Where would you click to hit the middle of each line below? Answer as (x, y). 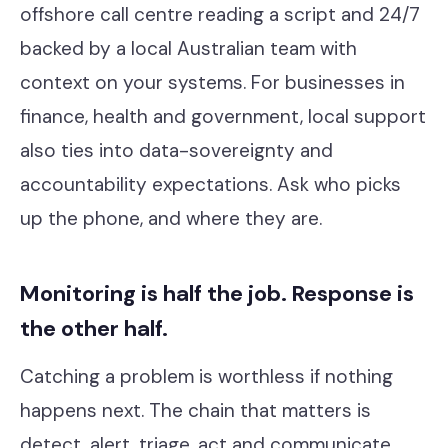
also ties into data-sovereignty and (176, 150)
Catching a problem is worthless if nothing (206, 376)
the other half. (94, 328)
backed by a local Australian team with (188, 48)
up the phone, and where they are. (171, 218)
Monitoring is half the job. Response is (217, 293)
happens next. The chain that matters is (195, 410)
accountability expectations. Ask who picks (210, 184)
